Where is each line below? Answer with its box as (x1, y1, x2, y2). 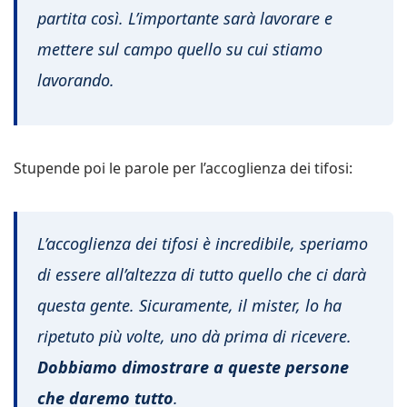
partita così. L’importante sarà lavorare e (37, 6, 333, 29)
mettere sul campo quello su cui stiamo (37, 37, 323, 60)
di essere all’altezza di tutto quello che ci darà (37, 263, 366, 285)
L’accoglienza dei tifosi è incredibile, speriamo (37, 232, 368, 254)
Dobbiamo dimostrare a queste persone (37, 355, 349, 378)
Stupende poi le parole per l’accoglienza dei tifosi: (14, 158, 352, 179)
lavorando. (37, 68, 114, 91)
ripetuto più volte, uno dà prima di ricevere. (37, 324, 352, 347)
